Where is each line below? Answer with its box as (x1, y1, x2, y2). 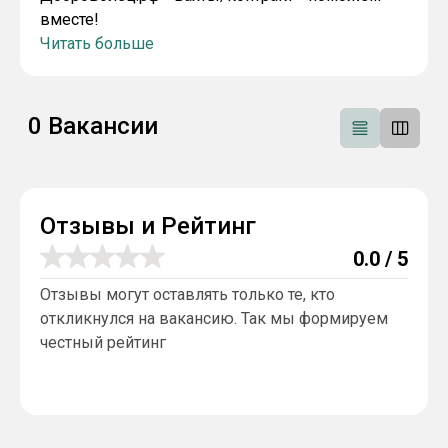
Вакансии (42, 112, 158, 140)
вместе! (40, 10, 99, 29)
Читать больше (40, 34, 154, 53)
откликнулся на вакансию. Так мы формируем (40, 309, 388, 328)
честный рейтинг (40, 333, 166, 352)
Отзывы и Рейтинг (40, 212, 256, 240)
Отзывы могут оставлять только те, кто (40, 285, 335, 304)
